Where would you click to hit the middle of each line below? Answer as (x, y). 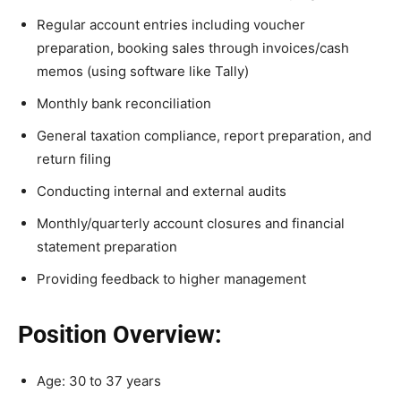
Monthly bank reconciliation (124, 104)
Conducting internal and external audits (162, 192)
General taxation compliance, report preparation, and (204, 136)
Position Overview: (120, 335)
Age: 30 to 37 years (99, 381)
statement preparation (107, 247)
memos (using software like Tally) (143, 72)
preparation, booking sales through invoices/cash (193, 48)
